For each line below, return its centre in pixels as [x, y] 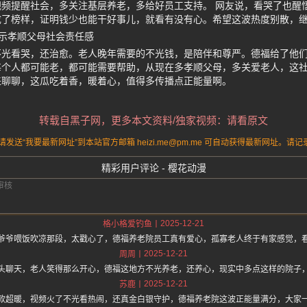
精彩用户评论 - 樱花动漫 [153, 168]
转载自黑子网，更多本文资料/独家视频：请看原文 [153, 121]
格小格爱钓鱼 [127, 224]
